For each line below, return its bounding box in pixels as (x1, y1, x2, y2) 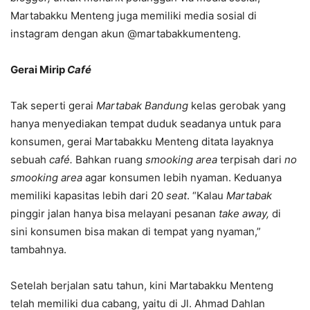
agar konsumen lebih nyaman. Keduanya (85, 171, 282, 184)
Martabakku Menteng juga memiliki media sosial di (10, 9, 257, 22)
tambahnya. (10, 243, 66, 256)
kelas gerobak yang (191, 99, 286, 112)
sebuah (10, 153, 49, 166)
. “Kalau (187, 189, 226, 202)
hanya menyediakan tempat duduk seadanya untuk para (10, 117, 281, 130)
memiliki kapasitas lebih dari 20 (10, 189, 166, 202)
